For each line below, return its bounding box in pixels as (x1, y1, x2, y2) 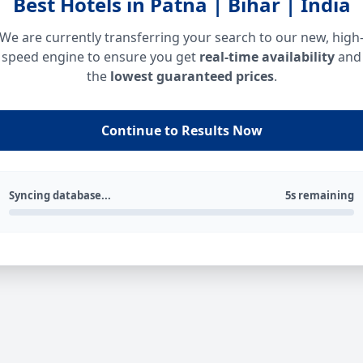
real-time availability (199, 48, 335, 66)
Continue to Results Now (100, 122, 263, 139)
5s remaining (285, 188, 354, 203)
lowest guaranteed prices (109, 67, 274, 85)
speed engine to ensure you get (2, 48, 199, 66)
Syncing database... (9, 188, 111, 203)
